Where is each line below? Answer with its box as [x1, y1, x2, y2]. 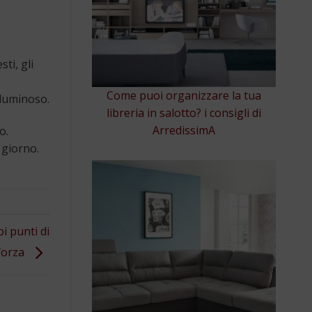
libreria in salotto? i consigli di [107, 104, 261, 120]
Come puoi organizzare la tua [107, 87, 261, 103]
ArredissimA [153, 122, 215, 138]
